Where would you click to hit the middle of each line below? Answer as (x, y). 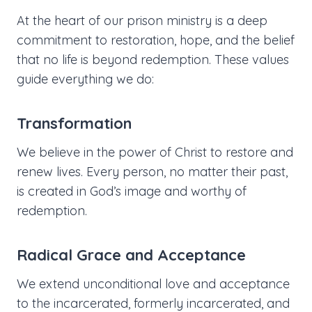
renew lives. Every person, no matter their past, (152, 172)
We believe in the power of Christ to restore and (155, 153)
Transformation (74, 124)
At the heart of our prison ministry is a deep (142, 21)
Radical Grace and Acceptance (131, 255)
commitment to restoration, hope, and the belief (156, 40)
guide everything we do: (85, 79)
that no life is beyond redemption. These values (153, 60)
